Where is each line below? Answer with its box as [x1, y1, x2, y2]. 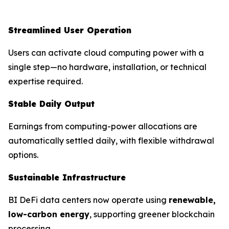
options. [8, 150, 38, 160]
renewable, [169, 195, 216, 205]
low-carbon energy [8, 209, 89, 219]
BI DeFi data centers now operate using [8, 195, 169, 205]
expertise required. [8, 76, 83, 86]
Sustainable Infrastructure [8, 172, 126, 182]
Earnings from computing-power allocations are [8, 121, 197, 131]
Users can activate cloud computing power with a [8, 48, 204, 58]
